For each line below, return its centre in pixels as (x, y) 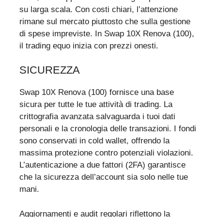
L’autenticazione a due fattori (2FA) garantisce (102, 165)
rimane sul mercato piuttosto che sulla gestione (105, 21)
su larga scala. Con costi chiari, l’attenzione (99, 9)
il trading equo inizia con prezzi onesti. (89, 46)
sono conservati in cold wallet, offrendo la (94, 141)
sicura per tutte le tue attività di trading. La (96, 105)
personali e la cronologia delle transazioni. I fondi (108, 129)
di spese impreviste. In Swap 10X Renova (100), (107, 33)
